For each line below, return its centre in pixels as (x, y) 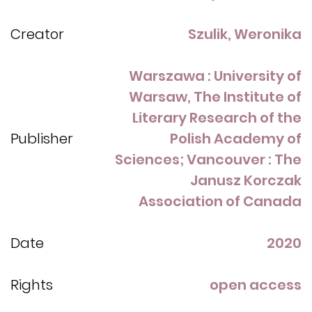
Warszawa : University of (215, 76)
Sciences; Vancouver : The (208, 160)
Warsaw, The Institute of (215, 97)
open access (256, 285)
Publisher (42, 139)
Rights (32, 285)
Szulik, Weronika (245, 34)
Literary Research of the (217, 118)
